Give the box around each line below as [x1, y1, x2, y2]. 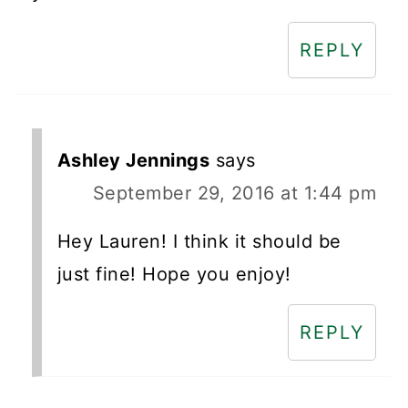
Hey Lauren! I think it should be [56, 230, 342, 253]
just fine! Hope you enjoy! [56, 263, 291, 286]
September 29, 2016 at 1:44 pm [92, 182, 377, 205]
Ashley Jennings [56, 149, 210, 172]
